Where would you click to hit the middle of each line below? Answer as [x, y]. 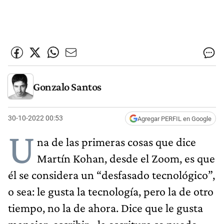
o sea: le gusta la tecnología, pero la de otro [111, 191]
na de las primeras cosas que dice [116, 141]
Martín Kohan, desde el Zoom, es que [126, 158]
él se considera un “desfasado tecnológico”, [111, 174]
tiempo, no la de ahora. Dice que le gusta [105, 207]
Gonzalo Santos [67, 86]
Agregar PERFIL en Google [174, 118]
